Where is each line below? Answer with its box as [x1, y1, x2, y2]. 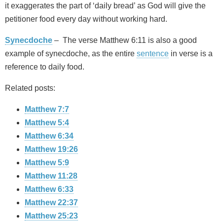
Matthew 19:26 [25, 145, 78, 154]
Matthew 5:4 [25, 118, 69, 127]
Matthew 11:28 [25, 172, 77, 181]
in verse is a [169, 49, 213, 58]
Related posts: [5, 84, 55, 93]
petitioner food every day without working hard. [5, 15, 167, 24]
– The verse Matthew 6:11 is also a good [52, 36, 197, 45]
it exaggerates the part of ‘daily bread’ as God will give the [5, 1, 206, 10]
